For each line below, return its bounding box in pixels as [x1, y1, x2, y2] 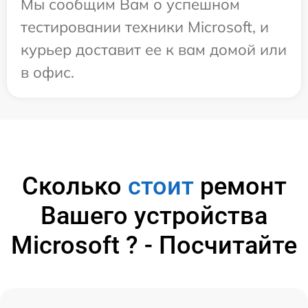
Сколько [21, 171, 128, 201]
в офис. [21, 62, 74, 82]
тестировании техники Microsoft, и [21, 16, 269, 36]
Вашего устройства [41, 201, 267, 230]
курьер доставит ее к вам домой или [21, 39, 287, 59]
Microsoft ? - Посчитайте [11, 230, 297, 260]
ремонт [193, 171, 287, 201]
